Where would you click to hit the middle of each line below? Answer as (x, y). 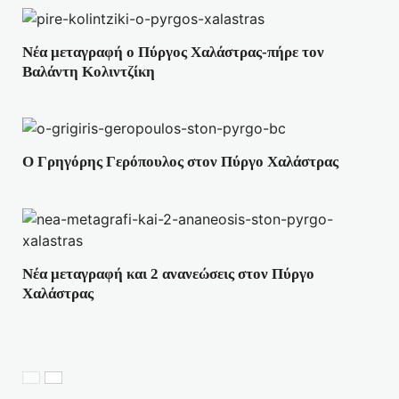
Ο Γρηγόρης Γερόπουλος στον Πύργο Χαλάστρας (180, 162)
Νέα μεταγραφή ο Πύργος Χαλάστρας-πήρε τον (173, 52)
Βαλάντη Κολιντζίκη (89, 71)
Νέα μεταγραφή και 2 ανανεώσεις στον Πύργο (168, 273)
